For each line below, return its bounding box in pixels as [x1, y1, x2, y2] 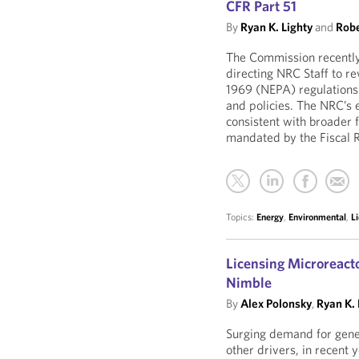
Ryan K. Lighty [240, 19, 313, 34]
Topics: [226, 211, 257, 223]
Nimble [226, 273, 272, 292]
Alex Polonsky [240, 296, 313, 311]
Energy [256, 211, 284, 223]
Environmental [288, 211, 347, 223]
